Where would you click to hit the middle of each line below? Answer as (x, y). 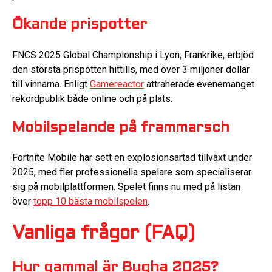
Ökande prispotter (80, 25)
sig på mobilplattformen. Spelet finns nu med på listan (126, 186)
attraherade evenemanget (199, 84)
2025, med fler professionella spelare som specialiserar (132, 172)
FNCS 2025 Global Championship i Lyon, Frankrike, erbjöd (133, 55)
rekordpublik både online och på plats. (92, 98)
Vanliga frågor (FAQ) (104, 234)
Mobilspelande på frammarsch (121, 128)
